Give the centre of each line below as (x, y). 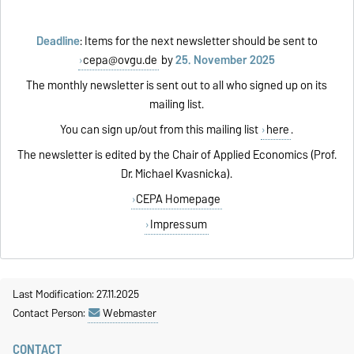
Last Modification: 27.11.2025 (76, 294)
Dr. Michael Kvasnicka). (177, 174)
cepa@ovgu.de (121, 60)
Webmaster (130, 313)
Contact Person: (50, 313)
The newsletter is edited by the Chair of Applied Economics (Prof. (177, 155)
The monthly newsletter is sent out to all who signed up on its (177, 85)
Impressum (178, 224)
